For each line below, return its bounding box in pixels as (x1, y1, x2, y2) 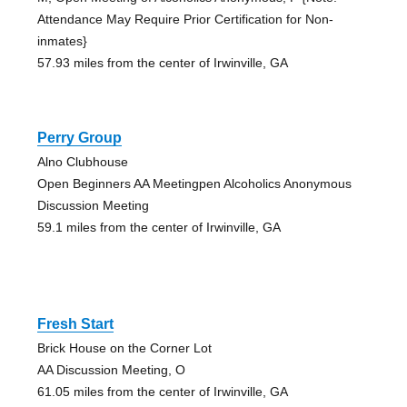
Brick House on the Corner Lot (36, 341, 212, 356)
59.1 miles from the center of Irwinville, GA (36, 220, 281, 235)
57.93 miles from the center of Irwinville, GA (36, 55, 288, 71)
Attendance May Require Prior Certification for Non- (36, 12, 333, 27)
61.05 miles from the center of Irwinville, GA (36, 384, 288, 400)
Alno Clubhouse (36, 154, 128, 170)
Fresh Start (36, 316, 114, 333)
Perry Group (36, 130, 122, 146)
